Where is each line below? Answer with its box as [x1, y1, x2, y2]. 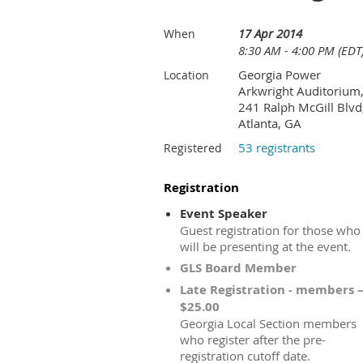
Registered [164, 140, 222, 156]
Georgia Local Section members [180, 315, 357, 331]
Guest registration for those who [180, 222, 361, 238]
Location [164, 67, 209, 83]
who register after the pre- [180, 331, 326, 348]
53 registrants [238, 139, 315, 156]
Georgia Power [238, 66, 321, 83]
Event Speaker [180, 205, 267, 222]
